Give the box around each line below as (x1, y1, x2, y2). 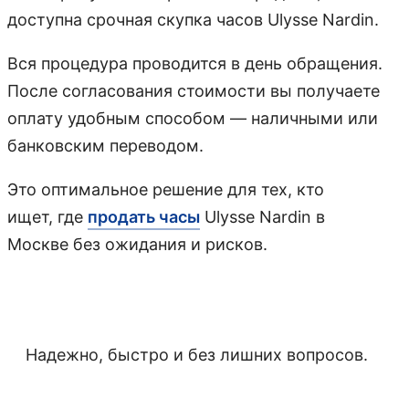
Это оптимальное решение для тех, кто (7, 180, 324, 199)
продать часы (88, 207, 200, 226)
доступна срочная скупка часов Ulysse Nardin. (7, 10, 379, 29)
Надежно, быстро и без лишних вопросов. (26, 345, 368, 364)
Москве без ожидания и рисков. (7, 235, 267, 254)
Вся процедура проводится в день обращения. (7, 54, 383, 73)
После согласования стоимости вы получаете (7, 81, 380, 100)
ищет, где (7, 207, 88, 226)
